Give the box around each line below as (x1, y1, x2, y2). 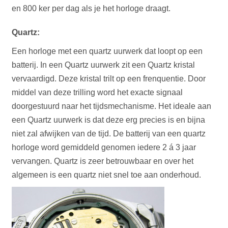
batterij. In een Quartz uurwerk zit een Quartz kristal (12, 61, 195, 69)
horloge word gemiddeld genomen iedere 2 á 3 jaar (12, 143, 196, 152)
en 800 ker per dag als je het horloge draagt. (12, 4, 171, 13)
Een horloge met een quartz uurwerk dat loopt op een (12, 47, 203, 55)
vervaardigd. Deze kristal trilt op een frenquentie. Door (12, 74, 206, 83)
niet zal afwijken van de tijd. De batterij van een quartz (12, 129, 206, 138)
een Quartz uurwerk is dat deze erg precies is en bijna (12, 116, 206, 124)
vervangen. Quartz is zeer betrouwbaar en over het (12, 157, 194, 165)
